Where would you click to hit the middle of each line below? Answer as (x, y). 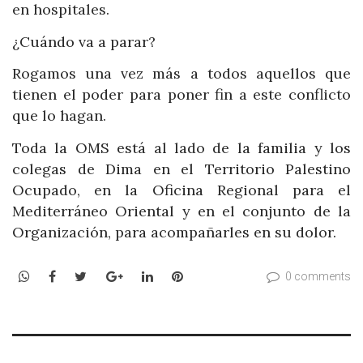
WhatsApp (61, 276)
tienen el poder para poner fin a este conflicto (181, 95)
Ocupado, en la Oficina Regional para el (181, 190)
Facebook (85, 276)
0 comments (318, 277)
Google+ (148, 276)
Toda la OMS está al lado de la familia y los (181, 147)
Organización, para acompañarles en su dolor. (174, 232)
